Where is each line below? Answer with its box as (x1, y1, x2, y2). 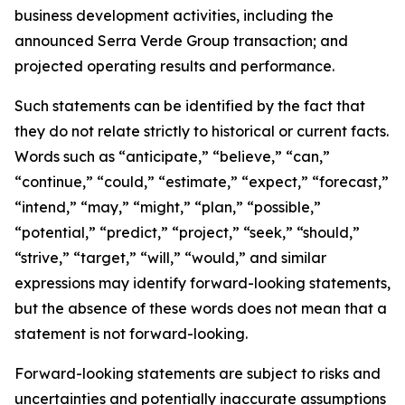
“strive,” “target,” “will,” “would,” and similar (14, 248, 326, 267)
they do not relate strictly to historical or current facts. (14, 121, 389, 140)
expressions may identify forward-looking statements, (14, 273, 391, 292)
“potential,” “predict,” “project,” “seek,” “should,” (14, 222, 360, 241)
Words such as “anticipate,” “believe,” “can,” (14, 146, 330, 165)
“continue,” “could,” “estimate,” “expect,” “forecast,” (14, 172, 389, 191)
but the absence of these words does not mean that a (14, 298, 387, 317)
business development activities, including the (14, 5, 334, 24)
